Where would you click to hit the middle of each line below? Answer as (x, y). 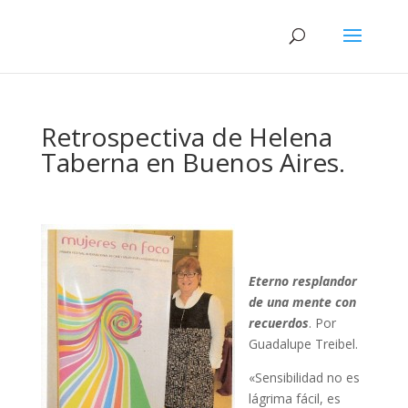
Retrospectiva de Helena (186, 137)
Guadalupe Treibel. (303, 344)
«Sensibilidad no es (304, 377)
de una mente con (302, 302)
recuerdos (278, 323)
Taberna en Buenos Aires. (193, 162)
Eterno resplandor (302, 281)
